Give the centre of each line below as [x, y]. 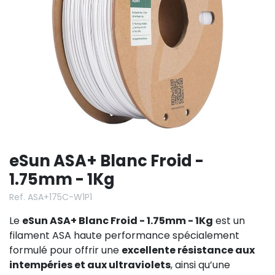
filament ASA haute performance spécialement [124, 235]
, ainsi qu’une [200, 265]
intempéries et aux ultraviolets [90, 265]
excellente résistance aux [188, 250]
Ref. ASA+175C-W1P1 [51, 197]
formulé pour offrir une [65, 250]
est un [229, 220]
